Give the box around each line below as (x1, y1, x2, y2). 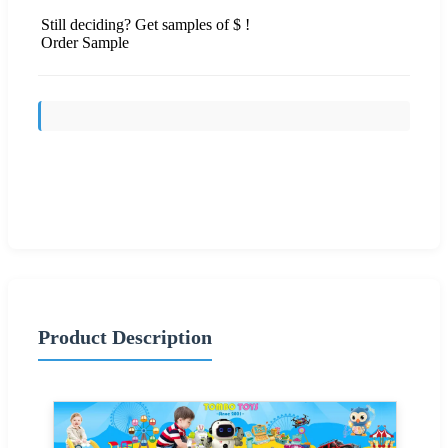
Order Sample (41, 33, 129, 51)
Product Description (38, 325, 212, 348)
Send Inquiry (179, 190, 269, 208)
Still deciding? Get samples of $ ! (41, 15, 250, 33)
